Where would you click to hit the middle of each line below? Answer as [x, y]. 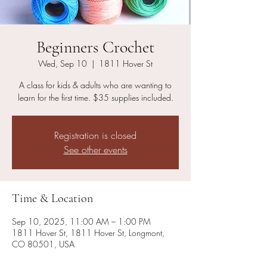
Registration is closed [95, 135]
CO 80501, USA [43, 244]
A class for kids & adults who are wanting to [95, 85]
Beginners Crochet [95, 47]
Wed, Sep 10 [63, 63]
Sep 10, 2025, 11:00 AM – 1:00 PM [81, 221]
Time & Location [52, 198]
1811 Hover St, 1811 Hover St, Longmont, [88, 232]
